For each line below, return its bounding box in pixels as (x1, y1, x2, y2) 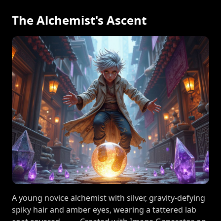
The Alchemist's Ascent (12, 12, 147, 28)
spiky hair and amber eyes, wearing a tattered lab (12, 204, 196, 215)
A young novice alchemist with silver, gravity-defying (12, 192, 205, 203)
